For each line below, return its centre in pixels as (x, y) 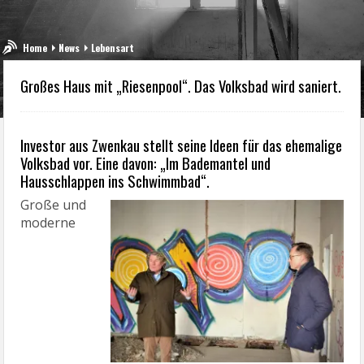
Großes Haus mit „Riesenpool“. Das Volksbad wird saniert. (181, 86)
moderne (48, 223)
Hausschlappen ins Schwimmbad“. (115, 181)
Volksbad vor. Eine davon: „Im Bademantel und (146, 163)
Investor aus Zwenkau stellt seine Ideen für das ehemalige (182, 145)
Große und (54, 205)
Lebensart (113, 48)
